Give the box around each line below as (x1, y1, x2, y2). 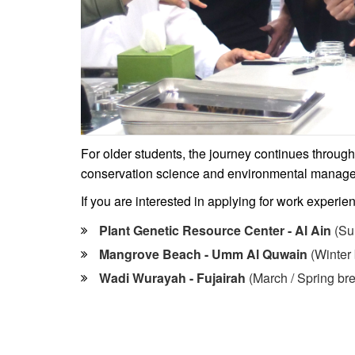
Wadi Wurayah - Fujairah (99, 268, 246, 287)
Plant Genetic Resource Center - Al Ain (99, 220, 331, 239)
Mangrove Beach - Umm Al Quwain (99, 244, 307, 263)
